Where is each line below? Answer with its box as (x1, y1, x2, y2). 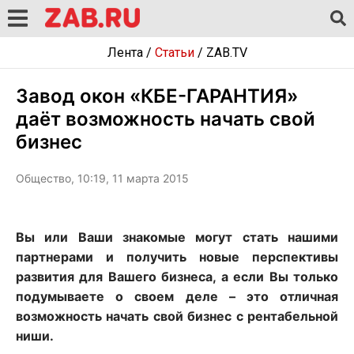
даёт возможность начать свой (16, 107, 315, 130)
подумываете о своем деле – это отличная (16, 288, 338, 304)
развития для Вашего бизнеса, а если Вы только (16, 269, 338, 284)
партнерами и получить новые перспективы (16, 249, 338, 265)
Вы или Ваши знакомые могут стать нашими (16, 229, 338, 245)
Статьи (154, 45, 194, 60)
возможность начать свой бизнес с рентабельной (16, 308, 338, 324)
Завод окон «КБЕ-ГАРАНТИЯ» (16, 85, 298, 107)
